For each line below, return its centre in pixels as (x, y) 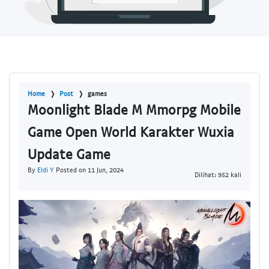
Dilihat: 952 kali (218, 174)
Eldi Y (46, 170)
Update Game (69, 154)
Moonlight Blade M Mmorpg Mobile (134, 110)
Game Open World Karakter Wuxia (131, 132)
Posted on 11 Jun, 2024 (89, 170)
